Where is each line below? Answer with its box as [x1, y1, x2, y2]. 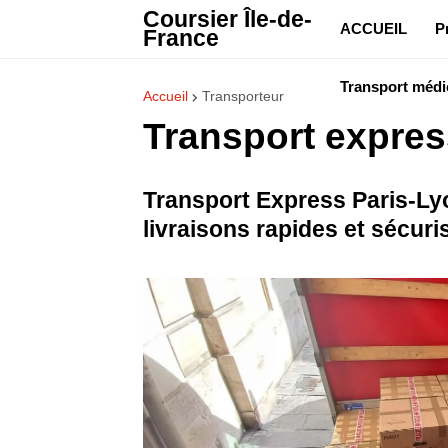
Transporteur [202, 88, 284, 104]
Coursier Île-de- [143, 6, 312, 32]
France [143, 25, 219, 51]
